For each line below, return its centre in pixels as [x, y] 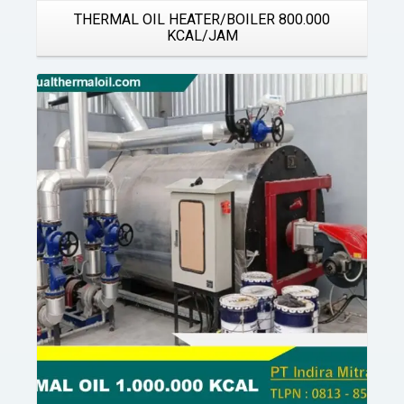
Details [200, 161]
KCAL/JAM [202, 36]
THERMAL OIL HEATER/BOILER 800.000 [202, 19]
